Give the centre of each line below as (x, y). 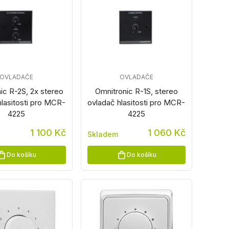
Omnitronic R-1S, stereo (136, 91)
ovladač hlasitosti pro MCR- (136, 102)
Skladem (102, 134)
